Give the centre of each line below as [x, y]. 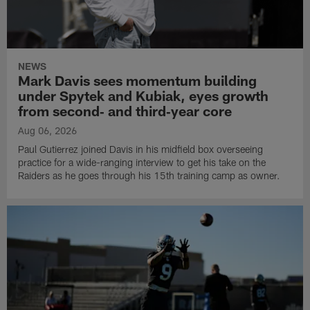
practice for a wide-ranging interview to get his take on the [142, 162]
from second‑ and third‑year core [125, 110]
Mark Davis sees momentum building [138, 80]
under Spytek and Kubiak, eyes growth [144, 95]
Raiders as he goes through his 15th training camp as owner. [149, 175]
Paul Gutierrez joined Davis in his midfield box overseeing [141, 149]
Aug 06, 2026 [48, 130]
